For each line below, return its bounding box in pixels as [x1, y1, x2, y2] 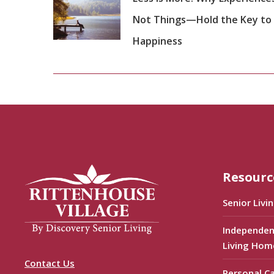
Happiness [133, 34, 182, 48]
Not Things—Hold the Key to [133, 13, 272, 26]
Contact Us [24, 257, 75, 270]
